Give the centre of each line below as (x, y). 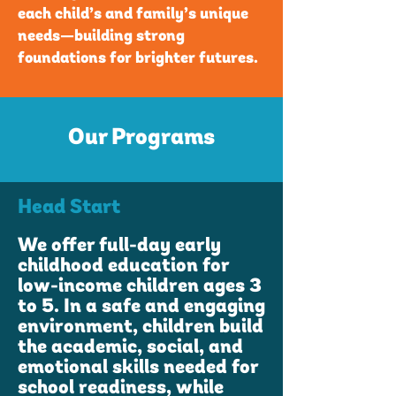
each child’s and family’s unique (133, 15)
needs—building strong (101, 37)
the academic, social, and (130, 348)
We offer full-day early (119, 246)
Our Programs (141, 138)
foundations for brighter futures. (138, 59)
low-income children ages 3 (140, 287)
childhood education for (123, 267)
